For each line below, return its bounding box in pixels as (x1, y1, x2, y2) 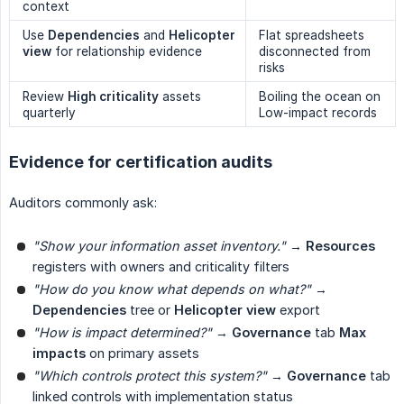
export (276, 301, 320, 317)
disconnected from (259, 43, 371, 59)
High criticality (68, 88, 159, 104)
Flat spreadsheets (259, 27, 364, 42)
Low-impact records (259, 105, 377, 120)
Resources (306, 237, 375, 253)
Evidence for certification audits (9, 151, 272, 171)
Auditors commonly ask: (9, 194, 157, 210)
